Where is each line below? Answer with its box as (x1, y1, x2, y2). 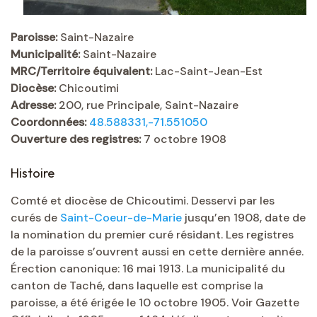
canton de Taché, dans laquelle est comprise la (11, 278, 263, 294)
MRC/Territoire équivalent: (11, 64, 152, 79)
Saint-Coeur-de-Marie (60, 210, 182, 226)
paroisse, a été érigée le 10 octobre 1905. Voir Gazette (11, 295, 299, 311)
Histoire (11, 165, 54, 182)
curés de (11, 210, 60, 226)
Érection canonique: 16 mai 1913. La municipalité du (11, 261, 285, 277)
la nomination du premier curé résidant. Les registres (11, 227, 294, 243)
